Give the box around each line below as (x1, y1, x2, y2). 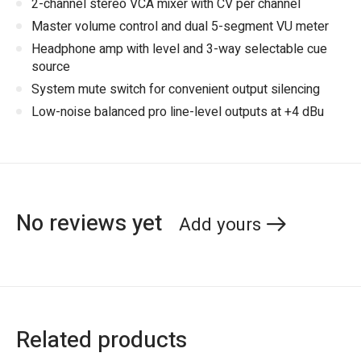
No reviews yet (16, 206, 162, 240)
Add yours (178, 211, 261, 238)
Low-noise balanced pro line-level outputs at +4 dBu (31, 102, 324, 122)
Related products (16, 323, 187, 357)
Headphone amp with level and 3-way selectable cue (31, 39, 327, 60)
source (31, 57, 70, 77)
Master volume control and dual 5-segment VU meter (31, 17, 329, 37)
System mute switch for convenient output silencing (31, 80, 320, 100)
